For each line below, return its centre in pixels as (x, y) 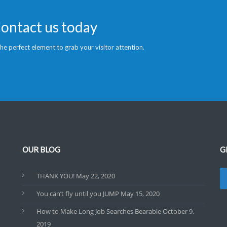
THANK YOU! (55, 176)
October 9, (178, 211)
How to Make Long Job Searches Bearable (99, 211)
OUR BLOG (41, 149)
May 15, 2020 (140, 194)
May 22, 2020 (96, 176)
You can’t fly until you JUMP (78, 194)
